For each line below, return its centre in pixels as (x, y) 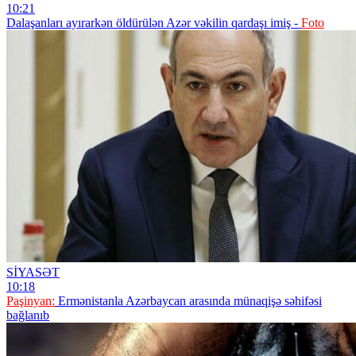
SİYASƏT (33, 272)
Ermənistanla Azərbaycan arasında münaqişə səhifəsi (188, 300)
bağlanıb (28, 315)
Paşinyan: (31, 300)
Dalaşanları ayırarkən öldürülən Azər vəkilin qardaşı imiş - (154, 22)
